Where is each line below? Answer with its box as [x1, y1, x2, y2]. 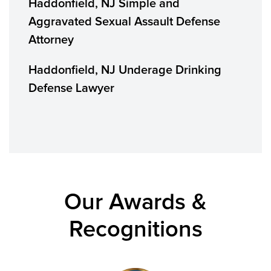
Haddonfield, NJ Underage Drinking [28, 64, 221, 76]
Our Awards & [64, 191, 207, 214]
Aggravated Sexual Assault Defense [28, 16, 220, 28]
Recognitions [68, 218, 203, 241]
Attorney [28, 34, 74, 46]
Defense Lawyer [28, 82, 114, 94]
